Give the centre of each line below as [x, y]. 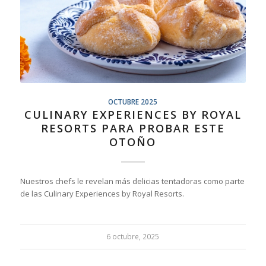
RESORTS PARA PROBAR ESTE [133, 129]
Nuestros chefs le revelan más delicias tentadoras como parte [132, 181]
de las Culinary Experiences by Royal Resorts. [102, 194]
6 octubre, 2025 [133, 237]
